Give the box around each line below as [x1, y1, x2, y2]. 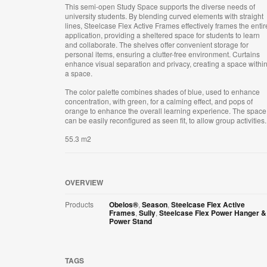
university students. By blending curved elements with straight [65, 11, 263, 21]
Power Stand [109, 216, 152, 227]
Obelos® [109, 199, 138, 210]
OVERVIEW [65, 177, 103, 188]
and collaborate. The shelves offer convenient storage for [65, 39, 249, 50]
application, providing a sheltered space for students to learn [65, 30, 260, 41]
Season [142, 199, 167, 210]
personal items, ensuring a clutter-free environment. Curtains [65, 49, 260, 60]
